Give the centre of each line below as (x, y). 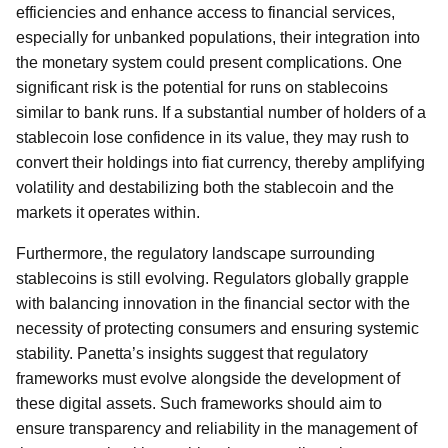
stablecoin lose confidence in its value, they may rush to (212, 137)
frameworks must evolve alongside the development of (208, 378)
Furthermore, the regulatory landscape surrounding (195, 253)
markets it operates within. (108, 212)
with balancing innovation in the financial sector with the (213, 303)
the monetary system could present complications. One (209, 62)
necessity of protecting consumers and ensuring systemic (217, 328)
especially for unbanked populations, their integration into (218, 37)
